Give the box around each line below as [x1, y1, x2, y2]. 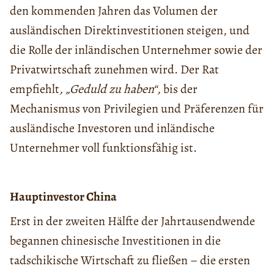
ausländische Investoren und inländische [10, 119, 215, 136]
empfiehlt [10, 80, 59, 97]
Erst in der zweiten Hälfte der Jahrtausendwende [10, 212, 255, 229]
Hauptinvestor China [10, 188, 117, 205]
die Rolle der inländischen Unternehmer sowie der [10, 41, 262, 58]
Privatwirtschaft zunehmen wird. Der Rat [10, 61, 219, 78]
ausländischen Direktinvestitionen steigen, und [10, 21, 250, 39]
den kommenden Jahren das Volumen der [10, 2, 218, 19]
